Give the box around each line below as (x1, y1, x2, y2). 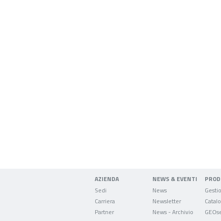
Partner (95, 208, 114, 216)
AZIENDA (95, 175, 119, 184)
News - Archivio (152, 208, 193, 216)
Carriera (95, 197, 115, 205)
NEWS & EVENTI (152, 175, 197, 184)
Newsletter (152, 197, 181, 205)
